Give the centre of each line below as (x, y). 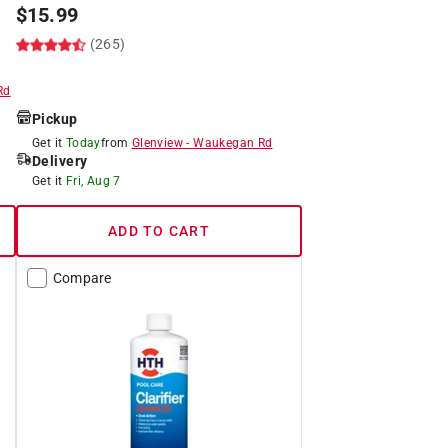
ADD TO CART (159, 230)
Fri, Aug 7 (93, 180)
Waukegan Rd (233, 142)
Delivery (59, 160)
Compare (82, 277)
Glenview (157, 142)
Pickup (54, 118)
